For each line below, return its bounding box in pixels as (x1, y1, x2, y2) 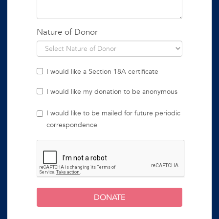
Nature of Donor (37, 26, 98, 37)
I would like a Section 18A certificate (46, 66, 158, 76)
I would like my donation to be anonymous (46, 87, 177, 96)
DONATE (94, 192, 125, 202)
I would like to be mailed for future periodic (46, 108, 180, 117)
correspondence (46, 120, 97, 129)
